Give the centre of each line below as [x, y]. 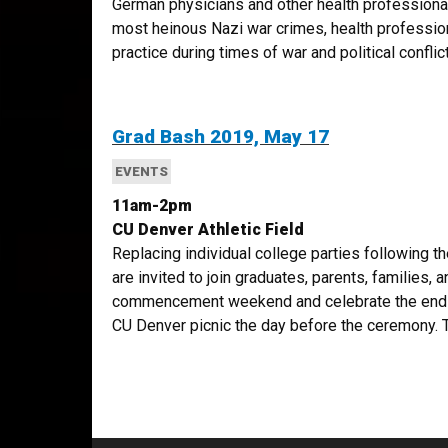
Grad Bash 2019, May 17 [220, 136]
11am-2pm [152, 205]
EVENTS [141, 171]
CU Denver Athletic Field [208, 229]
